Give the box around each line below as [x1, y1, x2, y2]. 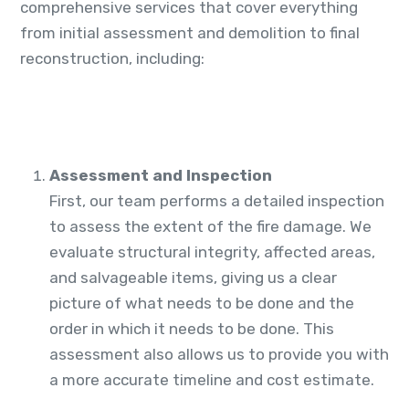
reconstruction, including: [20, 49, 204, 68]
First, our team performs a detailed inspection [49, 192, 384, 211]
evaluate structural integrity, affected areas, [49, 243, 375, 262]
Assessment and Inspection [49, 166, 272, 185]
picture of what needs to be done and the [49, 294, 354, 313]
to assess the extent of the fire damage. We [49, 217, 372, 236]
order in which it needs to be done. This [49, 320, 334, 339]
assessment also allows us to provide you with [49, 345, 389, 364]
